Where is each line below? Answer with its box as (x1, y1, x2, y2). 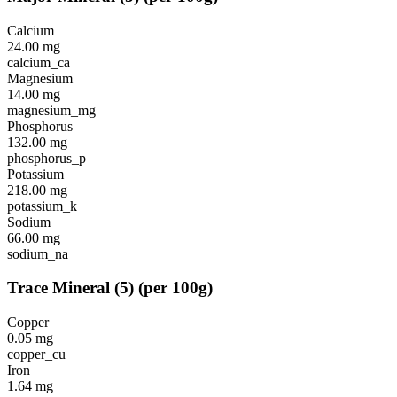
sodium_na (7, 245, 68, 261)
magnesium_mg (7, 102, 96, 118)
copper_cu (7, 346, 66, 362)
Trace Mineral (7, 278, 110, 298)
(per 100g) (138, 278, 213, 298)
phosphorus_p (7, 150, 86, 166)
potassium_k (7, 198, 77, 214)
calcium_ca (7, 54, 70, 70)
